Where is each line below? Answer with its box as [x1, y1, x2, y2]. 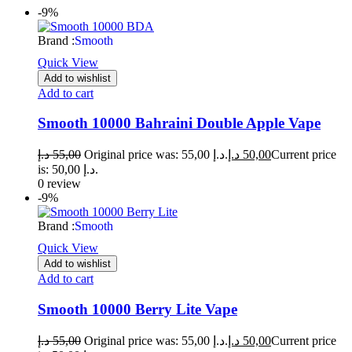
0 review [38, 177, 81, 191]
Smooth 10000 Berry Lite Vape [38, 300, 237, 317]
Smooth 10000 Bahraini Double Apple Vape [38, 115, 321, 132]
